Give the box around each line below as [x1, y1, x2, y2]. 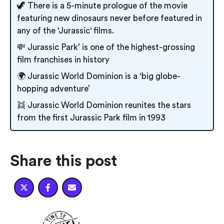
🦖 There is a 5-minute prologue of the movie [17, 1, 187, 10]
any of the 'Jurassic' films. [17, 26, 114, 35]
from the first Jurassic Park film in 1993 [17, 113, 165, 122]
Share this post [10, 152, 117, 169]
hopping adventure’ [17, 84, 90, 93]
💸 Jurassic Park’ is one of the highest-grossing [17, 42, 195, 51]
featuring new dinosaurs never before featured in [17, 13, 202, 22]
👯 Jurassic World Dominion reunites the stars [17, 100, 191, 109]
